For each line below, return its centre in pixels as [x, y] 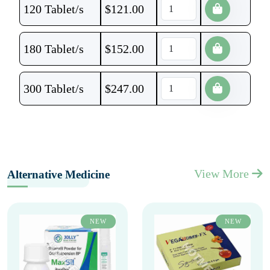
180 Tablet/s [54, 49]
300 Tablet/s [54, 89]
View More [223, 174]
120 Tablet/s [54, 9]
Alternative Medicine [58, 174]
